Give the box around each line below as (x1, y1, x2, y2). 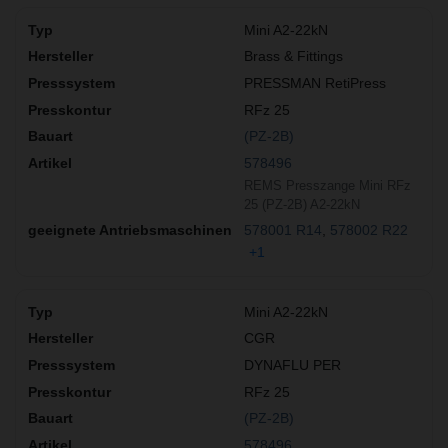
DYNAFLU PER (244, 356, 341, 373)
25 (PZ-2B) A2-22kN (244, 197, 360, 213)
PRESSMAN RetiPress (244, 74, 386, 91)
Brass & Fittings (244, 48, 343, 65)
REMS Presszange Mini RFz (244, 178, 411, 194)
